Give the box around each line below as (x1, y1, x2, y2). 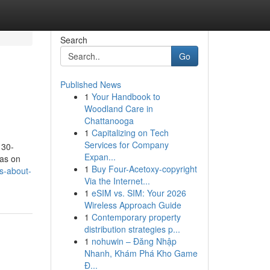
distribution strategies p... (84, 223, 180, 235)
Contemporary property (91, 211, 181, 223)
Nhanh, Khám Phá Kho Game (84, 247, 198, 259)
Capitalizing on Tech (91, 127, 169, 139)
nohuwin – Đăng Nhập (91, 235, 177, 247)
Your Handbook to (91, 90, 160, 102)
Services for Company (84, 139, 169, 151)
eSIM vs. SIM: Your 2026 (91, 187, 186, 199)
